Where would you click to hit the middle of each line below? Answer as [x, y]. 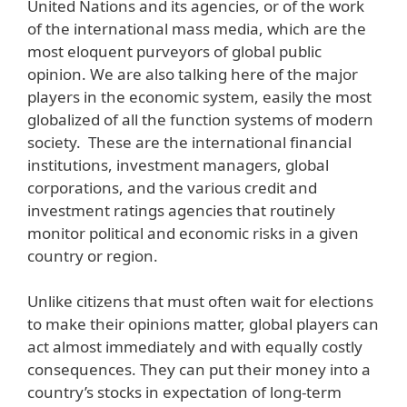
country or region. [93, 255]
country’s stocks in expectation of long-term [184, 392]
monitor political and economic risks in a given [193, 233]
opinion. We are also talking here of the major [193, 74]
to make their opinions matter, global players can [203, 324]
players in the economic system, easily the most [199, 96]
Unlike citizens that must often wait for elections [200, 302]
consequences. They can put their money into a [199, 370]
